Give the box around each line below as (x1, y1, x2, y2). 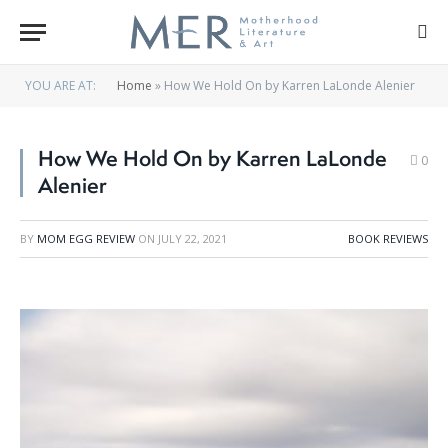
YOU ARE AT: (25, 77, 96, 94)
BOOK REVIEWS (348, 231, 428, 246)
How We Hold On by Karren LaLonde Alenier (164, 77, 415, 94)
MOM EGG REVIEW (37, 231, 135, 246)
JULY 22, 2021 (158, 231, 227, 246)
